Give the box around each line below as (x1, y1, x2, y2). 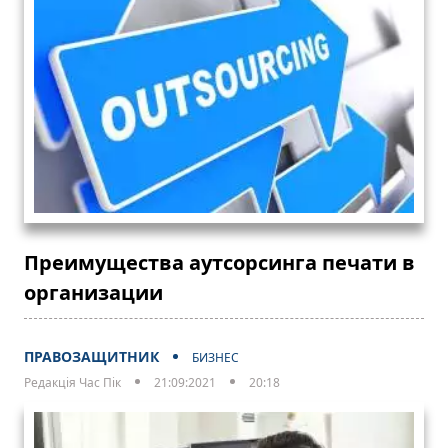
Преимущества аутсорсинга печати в (24, 248, 415, 276)
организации (24, 278, 163, 306)
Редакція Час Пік (24, 373, 121, 391)
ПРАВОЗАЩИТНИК (24, 346, 159, 366)
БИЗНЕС (192, 348, 239, 366)
